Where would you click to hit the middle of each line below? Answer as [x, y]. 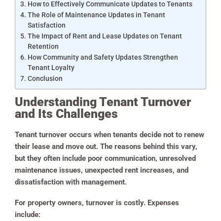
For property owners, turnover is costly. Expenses [97, 203]
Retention [43, 47]
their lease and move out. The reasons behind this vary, [106, 147]
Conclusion [45, 79]
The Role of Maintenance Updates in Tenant [96, 15]
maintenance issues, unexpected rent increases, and [102, 170]
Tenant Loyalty [51, 68]
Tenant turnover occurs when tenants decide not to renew [110, 135]
